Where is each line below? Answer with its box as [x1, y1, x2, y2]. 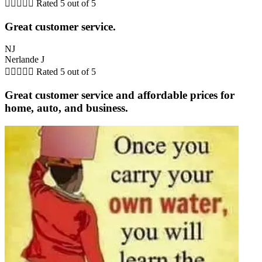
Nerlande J [5, 54, 44, 65]
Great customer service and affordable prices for [5, 89, 235, 101]
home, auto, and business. [5, 102, 128, 114]
